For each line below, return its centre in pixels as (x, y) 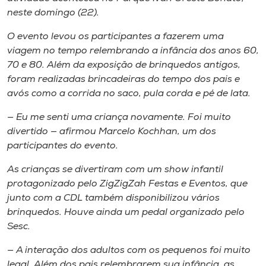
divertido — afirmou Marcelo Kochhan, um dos (112, 132)
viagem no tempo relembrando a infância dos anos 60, (133, 51)
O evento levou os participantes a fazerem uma (115, 37)
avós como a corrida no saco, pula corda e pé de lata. (129, 94)
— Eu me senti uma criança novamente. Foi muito (119, 117)
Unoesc (26, 41)
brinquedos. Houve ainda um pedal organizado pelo (126, 212)
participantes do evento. (63, 146)
